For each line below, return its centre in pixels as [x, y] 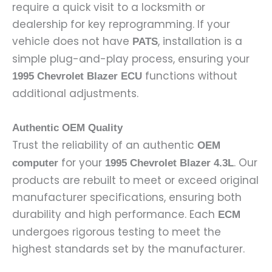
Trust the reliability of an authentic [105, 145]
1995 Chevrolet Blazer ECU [77, 76]
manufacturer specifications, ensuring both [127, 197]
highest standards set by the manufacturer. [128, 249]
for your [82, 162]
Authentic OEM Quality [67, 127]
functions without [190, 76]
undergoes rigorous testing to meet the [117, 232]
